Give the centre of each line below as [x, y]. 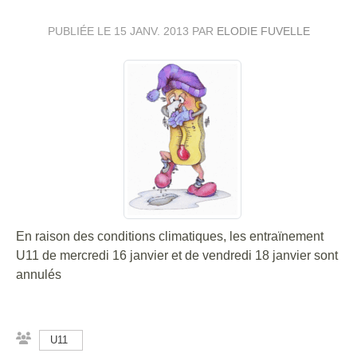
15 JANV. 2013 [151, 31]
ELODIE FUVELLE [263, 31]
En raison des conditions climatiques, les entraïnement [170, 236]
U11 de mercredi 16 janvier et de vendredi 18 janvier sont [177, 255]
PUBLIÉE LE [80, 31]
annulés [39, 274]
